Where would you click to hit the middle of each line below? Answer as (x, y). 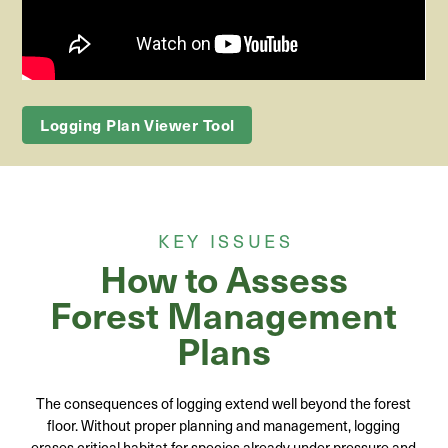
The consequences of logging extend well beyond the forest (224, 402)
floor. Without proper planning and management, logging (224, 424)
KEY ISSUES (225, 241)
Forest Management (224, 313)
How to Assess (223, 277)
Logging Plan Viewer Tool (137, 125)
